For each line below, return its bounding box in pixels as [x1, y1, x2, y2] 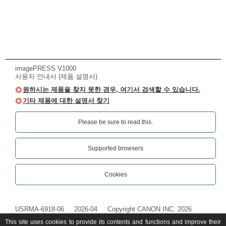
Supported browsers [88, 145, 143, 152]
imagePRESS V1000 [15, 65, 76, 73]
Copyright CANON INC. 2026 [107, 205, 192, 213]
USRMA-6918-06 [15, 205, 64, 213]
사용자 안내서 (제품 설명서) [15, 73, 97, 81]
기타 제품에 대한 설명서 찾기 [23, 97, 109, 105]
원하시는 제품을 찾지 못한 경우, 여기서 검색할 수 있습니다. [23, 86, 200, 94]
